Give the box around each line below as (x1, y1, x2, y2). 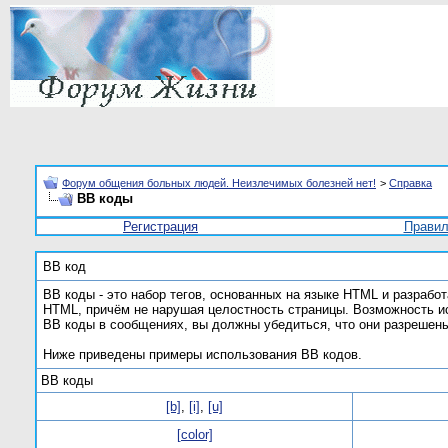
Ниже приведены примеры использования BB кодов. (43, 347, 362, 362)
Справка (389, 177, 432, 189)
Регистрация (123, 219, 198, 234)
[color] (176, 427, 213, 442)
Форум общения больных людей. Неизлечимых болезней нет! (62, 177, 376, 189)
